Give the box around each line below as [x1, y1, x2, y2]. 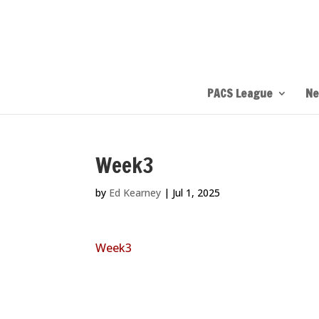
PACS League [206, 85, 273, 101]
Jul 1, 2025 [172, 186, 221, 199]
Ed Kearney [109, 186, 162, 199]
